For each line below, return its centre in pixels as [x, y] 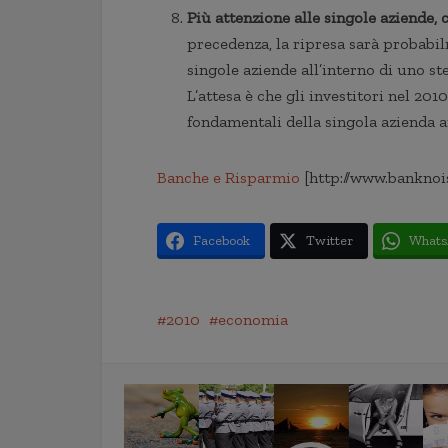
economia [253, 319]
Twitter [329, 240]
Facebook [221, 240]
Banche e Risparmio [228, 177]
